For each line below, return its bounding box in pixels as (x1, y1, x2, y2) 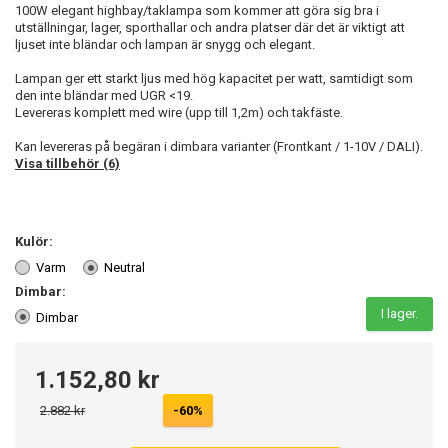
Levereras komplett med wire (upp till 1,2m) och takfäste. (15, 104, 343, 120)
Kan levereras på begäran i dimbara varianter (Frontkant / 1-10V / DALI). (15, 138, 423, 154)
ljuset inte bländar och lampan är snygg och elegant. (15, 36, 315, 52)
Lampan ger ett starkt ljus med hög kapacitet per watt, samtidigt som (15, 70, 413, 86)
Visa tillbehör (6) (15, 155, 120, 171)
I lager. (381, 306, 418, 322)
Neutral (104, 259, 145, 275)
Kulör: (15, 233, 56, 249)
